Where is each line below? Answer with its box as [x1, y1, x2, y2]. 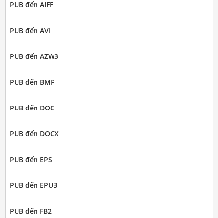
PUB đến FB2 [9, 206, 52, 216]
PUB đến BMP [9, 77, 55, 87]
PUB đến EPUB [9, 181, 57, 190]
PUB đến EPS [9, 155, 52, 164]
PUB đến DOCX [9, 129, 59, 139]
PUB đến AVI [9, 26, 51, 36]
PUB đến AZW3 [9, 52, 58, 61]
